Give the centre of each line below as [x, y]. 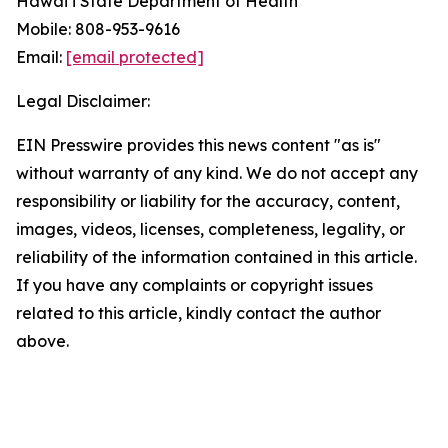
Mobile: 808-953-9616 [98, 29]
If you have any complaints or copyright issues [194, 285]
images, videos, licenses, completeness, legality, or [210, 229]
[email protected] [135, 57]
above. [42, 341]
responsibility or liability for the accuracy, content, [208, 201]
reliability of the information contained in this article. [216, 257]
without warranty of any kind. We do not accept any [217, 173]
